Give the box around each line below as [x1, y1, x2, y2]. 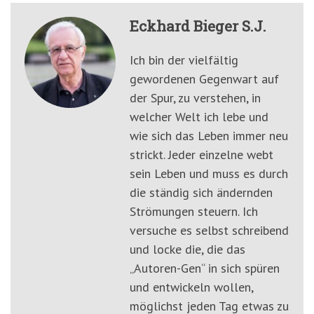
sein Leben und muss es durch [130, 165, 288, 182]
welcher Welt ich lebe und [130, 109, 268, 125]
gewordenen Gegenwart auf [130, 71, 279, 88]
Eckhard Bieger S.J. [130, 16, 266, 36]
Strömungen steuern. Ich [130, 203, 258, 220]
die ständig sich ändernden [130, 184, 273, 201]
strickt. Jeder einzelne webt [130, 146, 273, 163]
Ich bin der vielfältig [130, 52, 238, 69]
